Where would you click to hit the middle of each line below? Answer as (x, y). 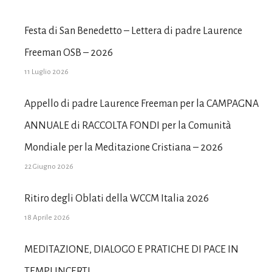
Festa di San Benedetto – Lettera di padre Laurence (133, 31)
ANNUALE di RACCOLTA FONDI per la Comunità (128, 126)
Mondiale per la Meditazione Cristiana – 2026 (124, 148)
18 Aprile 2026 (47, 218)
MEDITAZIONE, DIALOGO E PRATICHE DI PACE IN (131, 250)
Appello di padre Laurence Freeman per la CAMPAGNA (141, 104)
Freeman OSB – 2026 (69, 53)
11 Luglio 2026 (46, 72)
